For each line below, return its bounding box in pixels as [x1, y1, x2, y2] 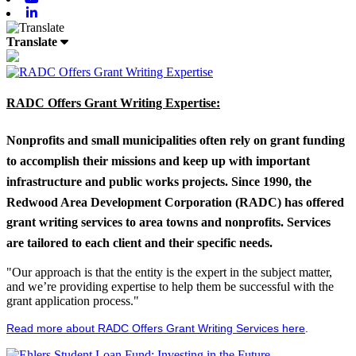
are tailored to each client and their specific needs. [6, 235, 273, 250]
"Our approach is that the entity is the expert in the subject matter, [6, 265, 332, 279]
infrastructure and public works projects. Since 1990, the [6, 174, 311, 188]
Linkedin [39, 5, 84, 19]
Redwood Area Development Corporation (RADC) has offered [6, 195, 344, 209]
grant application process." [6, 293, 139, 308]
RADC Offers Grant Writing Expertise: [6, 96, 220, 110]
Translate [6, 34, 57, 48]
